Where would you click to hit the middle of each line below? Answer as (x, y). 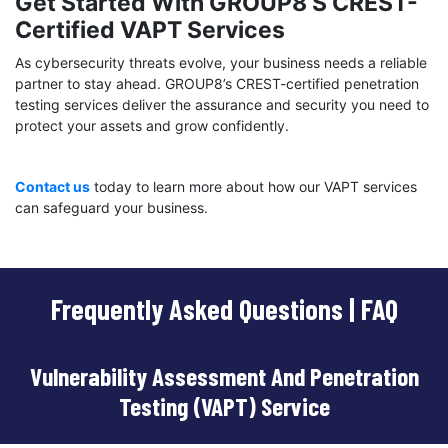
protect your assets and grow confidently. (152, 126)
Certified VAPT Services (150, 30)
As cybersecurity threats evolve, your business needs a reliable (221, 63)
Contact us (52, 187)
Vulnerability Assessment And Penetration (224, 376)
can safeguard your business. (111, 208)
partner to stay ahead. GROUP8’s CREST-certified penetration (217, 84)
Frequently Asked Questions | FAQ (224, 309)
